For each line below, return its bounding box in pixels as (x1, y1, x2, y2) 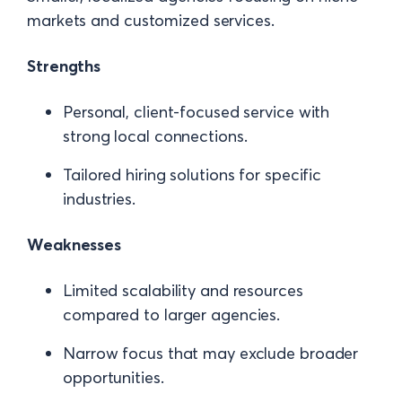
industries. (63, 188, 135, 209)
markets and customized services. (27, 10, 275, 31)
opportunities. (63, 367, 164, 388)
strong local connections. (63, 126, 248, 146)
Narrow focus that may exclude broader (63, 343, 359, 363)
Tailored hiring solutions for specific (63, 164, 322, 185)
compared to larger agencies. (63, 304, 281, 325)
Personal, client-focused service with (63, 101, 330, 122)
